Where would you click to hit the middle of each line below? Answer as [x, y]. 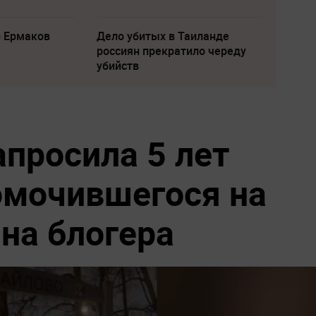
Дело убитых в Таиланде [163, 36]
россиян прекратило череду [171, 51]
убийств [117, 66]
